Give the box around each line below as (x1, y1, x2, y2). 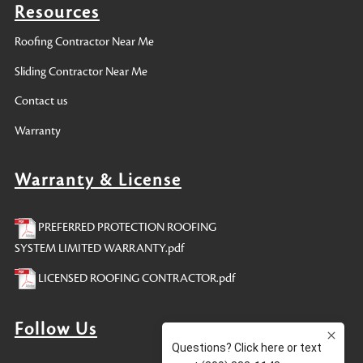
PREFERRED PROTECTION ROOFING (35, 221, 216, 235)
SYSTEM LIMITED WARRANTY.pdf (14, 241, 184, 255)
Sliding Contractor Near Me (14, 65, 147, 79)
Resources (14, 2, 100, 22)
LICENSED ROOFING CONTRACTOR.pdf (35, 271, 235, 285)
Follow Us (14, 319, 97, 339)
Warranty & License (14, 171, 181, 190)
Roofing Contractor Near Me (14, 36, 154, 49)
